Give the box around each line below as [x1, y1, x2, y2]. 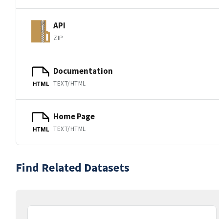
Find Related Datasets [16, 160, 130, 175]
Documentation [53, 65, 113, 76]
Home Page [53, 110, 95, 122]
